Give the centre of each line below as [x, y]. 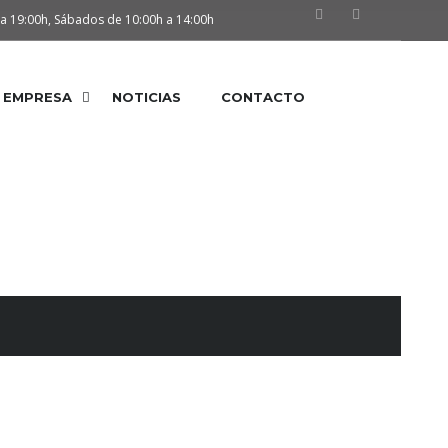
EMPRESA [37, 97]
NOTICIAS [146, 97]
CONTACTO [263, 97]
